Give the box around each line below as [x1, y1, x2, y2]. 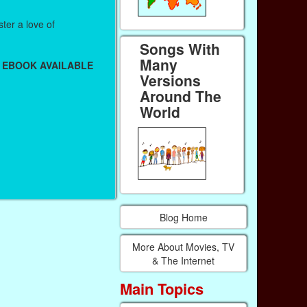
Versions [140, 69, 201, 90]
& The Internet [152, 253, 215, 267]
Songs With [140, 38, 221, 59]
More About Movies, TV [132, 239, 235, 254]
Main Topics [120, 277, 204, 299]
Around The [140, 85, 222, 106]
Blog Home [159, 210, 208, 225]
